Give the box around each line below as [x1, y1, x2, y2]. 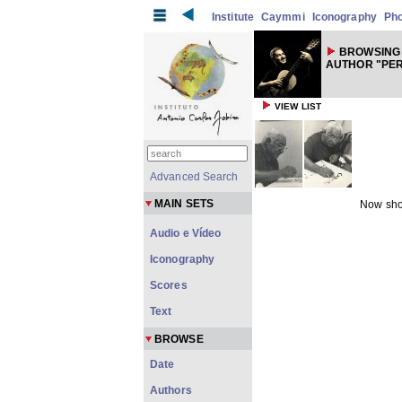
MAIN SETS [154, 197, 214, 210]
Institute [212, 11, 254, 23]
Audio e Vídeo [150, 227, 222, 240]
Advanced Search [150, 170, 239, 183]
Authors [150, 384, 192, 397]
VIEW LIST [275, 101, 322, 111]
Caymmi [261, 11, 305, 23]
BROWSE [154, 333, 204, 345]
